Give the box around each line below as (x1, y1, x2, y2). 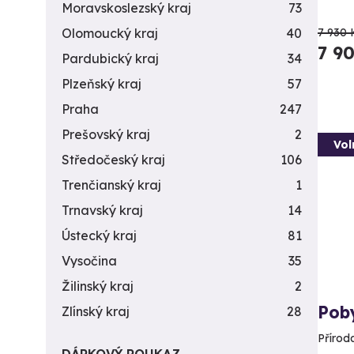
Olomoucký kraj (62, 25, 158, 41)
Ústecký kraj (62, 228, 137, 243)
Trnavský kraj (62, 202, 143, 218)
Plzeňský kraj (62, 76, 141, 92)
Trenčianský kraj (62, 177, 161, 193)
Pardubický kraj (62, 51, 159, 66)
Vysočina (62, 253, 117, 269)
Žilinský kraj (62, 278, 134, 294)
